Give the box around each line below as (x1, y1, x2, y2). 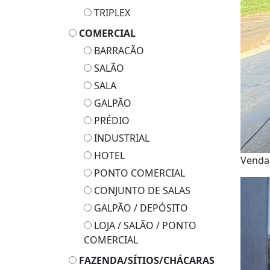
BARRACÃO (92, 44, 144, 57)
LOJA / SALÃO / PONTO (92, 219, 196, 232)
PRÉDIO (92, 114, 130, 127)
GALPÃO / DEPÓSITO (92, 201, 188, 215)
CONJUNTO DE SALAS (92, 184, 190, 197)
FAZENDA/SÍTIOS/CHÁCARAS (79, 254, 215, 267)
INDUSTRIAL (92, 131, 149, 145)
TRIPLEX (92, 6, 130, 19)
